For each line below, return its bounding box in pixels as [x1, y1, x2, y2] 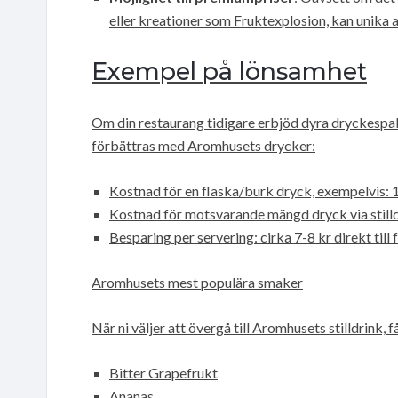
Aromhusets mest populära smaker [92, 273, 303, 291]
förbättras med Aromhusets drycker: [92, 136, 315, 154]
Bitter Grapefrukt [109, 363, 218, 381]
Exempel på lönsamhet [92, 56, 367, 86]
